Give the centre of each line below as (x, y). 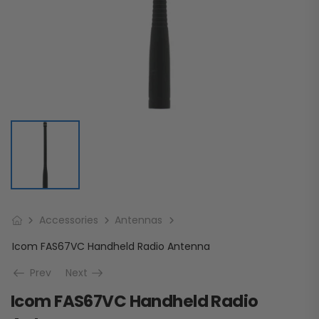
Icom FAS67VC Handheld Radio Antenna (111, 247)
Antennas (139, 220)
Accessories (68, 220)
